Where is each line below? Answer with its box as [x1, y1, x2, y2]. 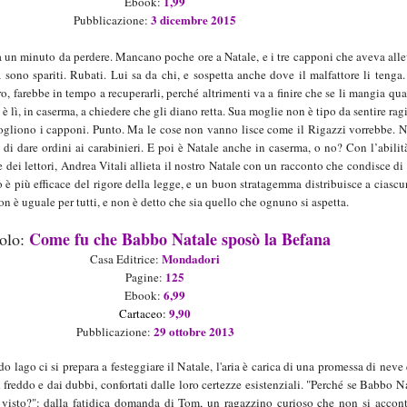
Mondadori [162, 250, 221, 268]
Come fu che [28, 227, 122, 252]
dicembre [157, 11, 209, 29]
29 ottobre [153, 323, 206, 341]
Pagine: [125, 269, 166, 286]
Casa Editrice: [90, 251, 163, 268]
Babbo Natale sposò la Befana [121, 227, 331, 252]
